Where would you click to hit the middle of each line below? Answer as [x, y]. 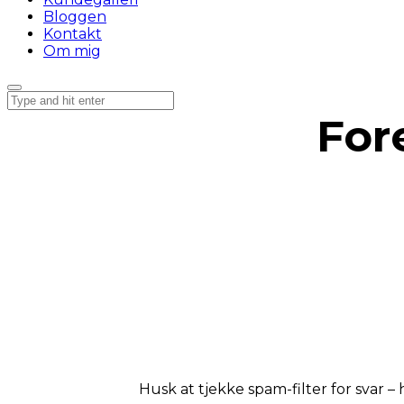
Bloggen [75, 17]
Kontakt [73, 34]
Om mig [72, 51]
